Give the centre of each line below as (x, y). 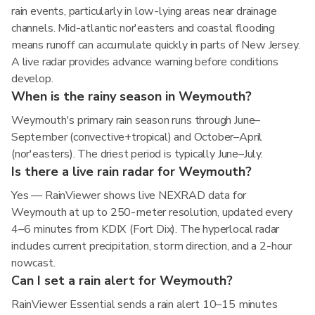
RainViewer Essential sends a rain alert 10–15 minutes (144, 304)
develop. (32, 79)
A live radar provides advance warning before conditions (145, 62)
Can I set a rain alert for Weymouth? (122, 281)
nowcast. (33, 263)
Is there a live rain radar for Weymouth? (131, 172)
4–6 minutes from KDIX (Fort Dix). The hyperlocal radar (146, 229)
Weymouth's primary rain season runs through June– (136, 120)
